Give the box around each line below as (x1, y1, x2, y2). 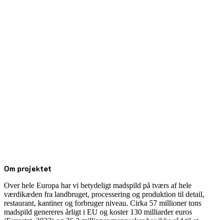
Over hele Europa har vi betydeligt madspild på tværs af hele (4, 181, 192, 190)
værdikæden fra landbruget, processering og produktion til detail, (4, 190, 204, 199)
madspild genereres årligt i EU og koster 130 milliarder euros (4, 208, 192, 217)
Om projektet (4, 163, 52, 174)
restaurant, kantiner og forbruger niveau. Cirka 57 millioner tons (4, 199, 201, 208)
